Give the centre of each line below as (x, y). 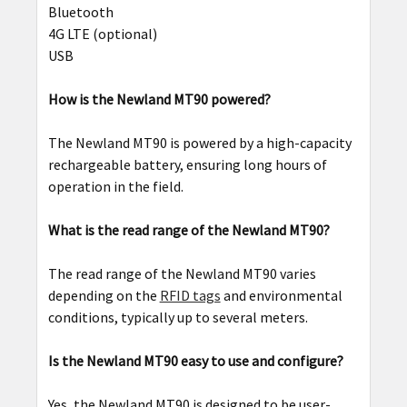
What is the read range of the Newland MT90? (189, 229)
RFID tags (190, 295)
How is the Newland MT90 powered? (159, 99)
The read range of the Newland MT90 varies (182, 273)
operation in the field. (115, 186)
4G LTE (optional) (102, 33)
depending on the (104, 295)
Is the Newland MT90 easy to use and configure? (195, 360)
